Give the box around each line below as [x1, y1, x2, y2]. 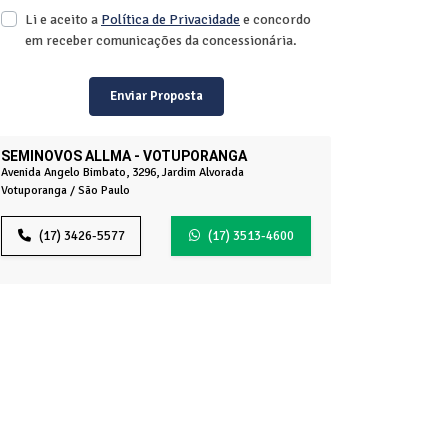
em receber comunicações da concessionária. [25, 31, 297, 49]
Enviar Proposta [109, 88, 203, 105]
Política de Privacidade [101, 10, 240, 28]
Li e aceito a [25, 10, 101, 28]
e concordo [240, 10, 311, 28]
